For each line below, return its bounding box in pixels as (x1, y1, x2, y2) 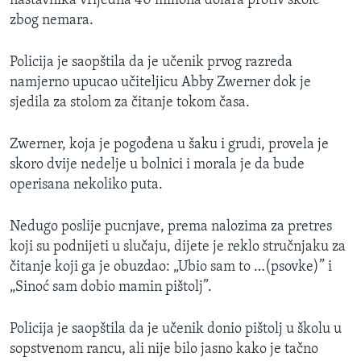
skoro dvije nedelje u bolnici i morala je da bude (10, 157, 305, 173)
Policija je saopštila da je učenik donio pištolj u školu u (10, 322, 342, 338)
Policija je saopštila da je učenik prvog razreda (10, 55, 293, 71)
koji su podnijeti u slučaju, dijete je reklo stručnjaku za (10, 239, 346, 255)
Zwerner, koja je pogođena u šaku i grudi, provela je (10, 137, 329, 153)
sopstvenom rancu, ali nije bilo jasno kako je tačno (10, 342, 318, 358)
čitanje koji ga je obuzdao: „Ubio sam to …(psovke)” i (10, 259, 332, 276)
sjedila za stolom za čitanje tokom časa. (10, 95, 250, 111)
